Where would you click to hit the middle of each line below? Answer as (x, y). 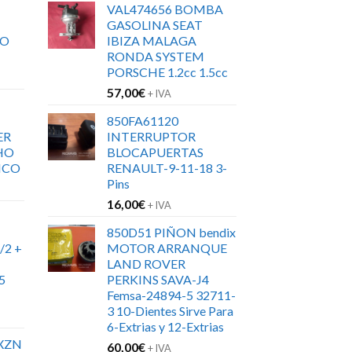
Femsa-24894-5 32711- (171, 295)
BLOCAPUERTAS (155, 152)
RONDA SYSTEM (156, 57)
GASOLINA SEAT (155, 25)
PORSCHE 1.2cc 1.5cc (167, 72)
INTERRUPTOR (151, 137)
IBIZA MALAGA (152, 41)
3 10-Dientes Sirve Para (170, 311)
